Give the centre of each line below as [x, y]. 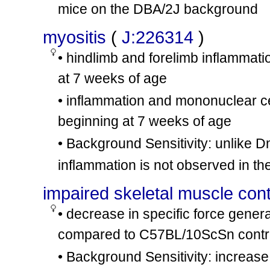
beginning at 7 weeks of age [145, 121]
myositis [74, 37]
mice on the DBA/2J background [158, 9]
